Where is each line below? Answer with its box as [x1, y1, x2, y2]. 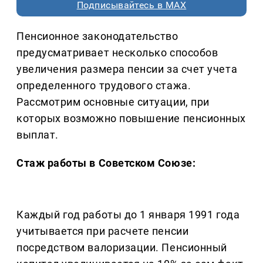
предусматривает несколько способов [16, 46, 218, 59]
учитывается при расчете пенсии [16, 225, 189, 238]
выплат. [16, 129, 59, 141]
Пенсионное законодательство [16, 30, 178, 43]
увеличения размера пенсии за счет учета [16, 63, 238, 76]
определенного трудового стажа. [16, 79, 191, 92]
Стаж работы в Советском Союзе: [16, 157, 196, 170]
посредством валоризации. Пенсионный [16, 241, 227, 254]
